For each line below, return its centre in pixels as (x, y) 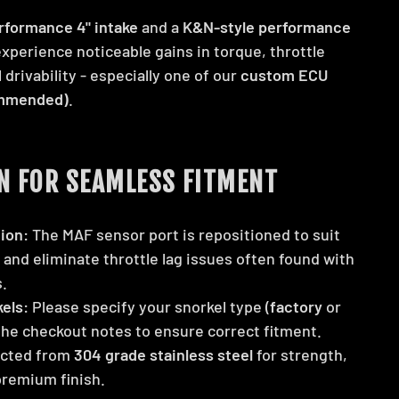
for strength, (300, 354)
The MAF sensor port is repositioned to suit (184, 234)
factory (296, 306)
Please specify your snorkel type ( (149, 306)
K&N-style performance (267, 26)
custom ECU (284, 74)
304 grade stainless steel (163, 354)
